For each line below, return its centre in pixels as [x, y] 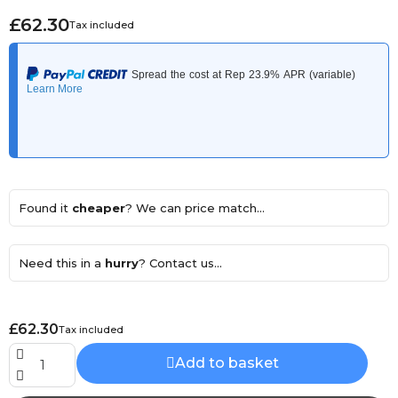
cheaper [99, 208]
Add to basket [227, 363]
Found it [45, 208]
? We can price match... [195, 208]
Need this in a [62, 263]
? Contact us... [180, 263]
